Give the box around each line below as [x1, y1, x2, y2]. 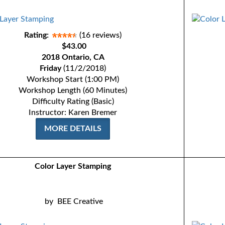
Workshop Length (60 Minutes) [19, 86, 128, 94]
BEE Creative [57, 197, 103, 205]
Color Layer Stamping [35, 162, 111, 170]
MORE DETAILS [44, 125, 102, 133]
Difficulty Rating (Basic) [32, 97, 114, 105]
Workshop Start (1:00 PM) [27, 75, 120, 83]
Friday [40, 64, 62, 72]
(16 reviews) [79, 31, 122, 39]
